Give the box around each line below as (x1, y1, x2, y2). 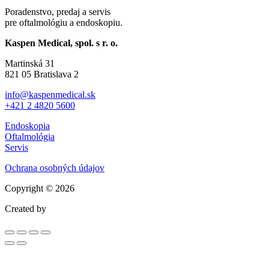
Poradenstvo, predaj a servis (5, 6, 110, 17)
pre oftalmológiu (5, 17, 67, 28)
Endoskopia (5, 120, 50, 131)
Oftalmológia (5, 131, 55, 142)
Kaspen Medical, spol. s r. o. (5, 37, 118, 48)
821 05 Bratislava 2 (5, 68, 79, 79)
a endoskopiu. (67, 17, 122, 28)
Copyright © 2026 (5, 183, 74, 193)
